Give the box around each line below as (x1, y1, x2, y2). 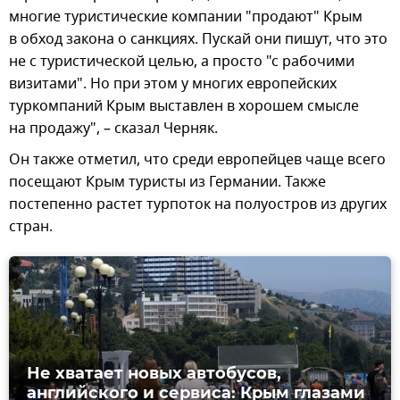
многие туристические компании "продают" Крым (9, 6, 362, 29)
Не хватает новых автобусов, (27, 363, 281, 384)
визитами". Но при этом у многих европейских (9, 73, 337, 96)
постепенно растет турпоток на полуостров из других (9, 194, 387, 216)
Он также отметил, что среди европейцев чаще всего (9, 149, 386, 171)
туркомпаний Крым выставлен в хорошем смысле (9, 96, 359, 118)
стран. (9, 216, 53, 238)
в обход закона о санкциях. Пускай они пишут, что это (9, 29, 387, 51)
